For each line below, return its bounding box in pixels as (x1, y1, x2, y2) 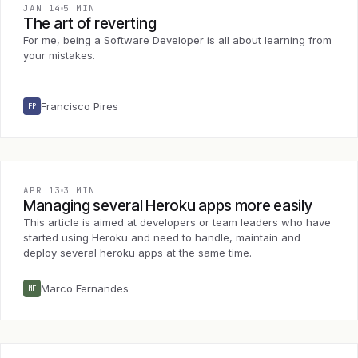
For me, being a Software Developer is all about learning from (23, 34, 332, 47)
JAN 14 (23, 2, 62, 14)
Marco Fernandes (41, 282, 129, 296)
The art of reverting (23, 14, 157, 34)
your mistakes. (23, 49, 95, 62)
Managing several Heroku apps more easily (23, 197, 312, 216)
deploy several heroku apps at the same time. (23, 246, 252, 260)
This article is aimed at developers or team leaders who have (23, 216, 331, 229)
